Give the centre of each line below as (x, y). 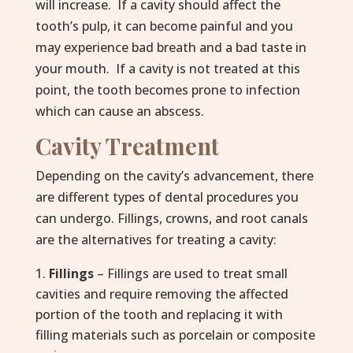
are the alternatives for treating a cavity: (156, 240)
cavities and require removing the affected (162, 294)
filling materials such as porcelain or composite (175, 335)
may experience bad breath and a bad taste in (171, 47)
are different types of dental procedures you (167, 197)
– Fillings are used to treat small (190, 273)
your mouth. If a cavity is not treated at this (167, 69)
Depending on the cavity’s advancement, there (174, 176)
